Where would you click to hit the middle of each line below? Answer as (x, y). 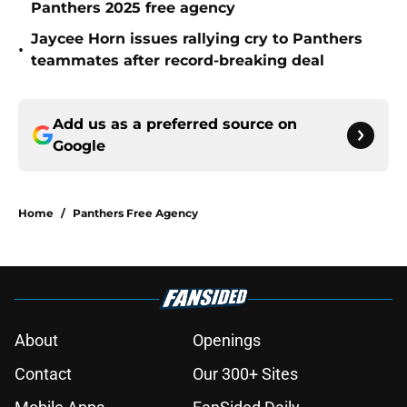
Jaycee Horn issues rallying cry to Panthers (197, 39)
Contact (43, 374)
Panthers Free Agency (135, 213)
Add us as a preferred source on (175, 124)
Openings (227, 341)
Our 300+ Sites (245, 374)
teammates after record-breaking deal (178, 61)
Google (79, 146)
